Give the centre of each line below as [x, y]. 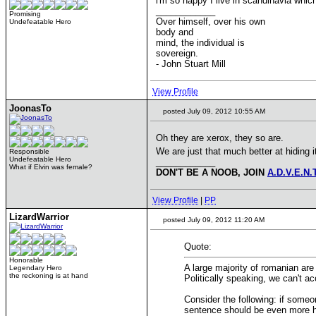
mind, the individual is [200, 43]
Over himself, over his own [211, 22]
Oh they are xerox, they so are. [220, 138]
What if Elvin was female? [51, 167]
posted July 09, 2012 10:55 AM [213, 111]
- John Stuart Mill [191, 64]
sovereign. [177, 53]
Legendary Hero [36, 268]
